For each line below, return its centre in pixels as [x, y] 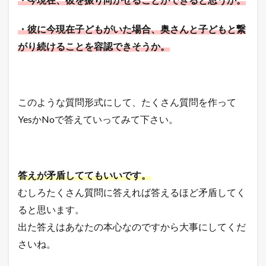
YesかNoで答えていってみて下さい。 [98, 119]
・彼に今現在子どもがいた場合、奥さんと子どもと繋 [132, 28]
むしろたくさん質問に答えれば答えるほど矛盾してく [132, 192]
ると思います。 [51, 209]
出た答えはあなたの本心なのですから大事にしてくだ [132, 226]
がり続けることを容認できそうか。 [94, 46]
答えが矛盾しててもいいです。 [84, 175]
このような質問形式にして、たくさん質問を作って [127, 102]
